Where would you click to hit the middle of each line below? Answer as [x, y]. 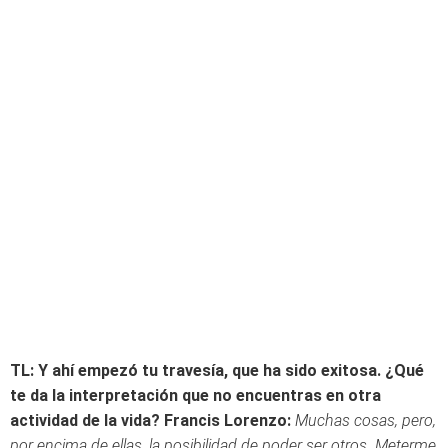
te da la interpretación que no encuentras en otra [195, 395]
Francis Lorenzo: [227, 420]
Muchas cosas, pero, [365, 420]
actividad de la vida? [85, 420]
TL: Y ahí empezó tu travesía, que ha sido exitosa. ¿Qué [217, 370]
